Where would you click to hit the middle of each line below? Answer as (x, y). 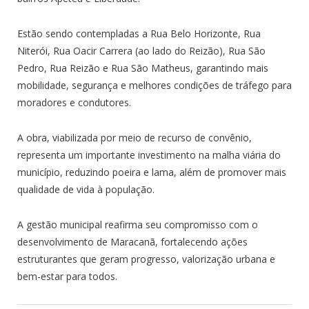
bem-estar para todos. (67, 276)
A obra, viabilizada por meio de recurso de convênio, (134, 137)
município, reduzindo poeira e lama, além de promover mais (152, 172)
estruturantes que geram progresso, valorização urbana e (146, 259)
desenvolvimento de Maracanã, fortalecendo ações (132, 241)
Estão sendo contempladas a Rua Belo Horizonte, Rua (139, 33)
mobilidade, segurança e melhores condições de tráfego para (154, 85)
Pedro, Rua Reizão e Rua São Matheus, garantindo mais (143, 68)
